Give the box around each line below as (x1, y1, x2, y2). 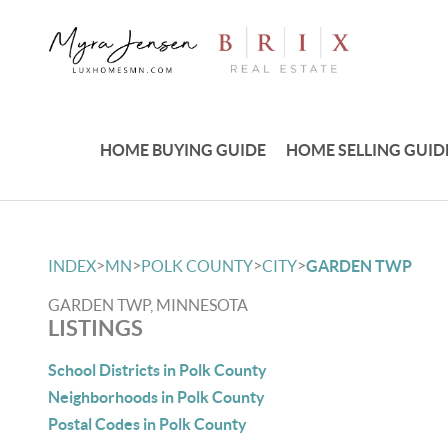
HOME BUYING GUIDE (100, 140, 267, 159)
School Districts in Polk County (48, 361, 267, 379)
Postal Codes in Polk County (48, 415, 247, 433)
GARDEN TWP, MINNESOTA (48, 296, 248, 314)
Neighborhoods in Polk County (48, 388, 265, 406)
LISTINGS (48, 315, 143, 340)
